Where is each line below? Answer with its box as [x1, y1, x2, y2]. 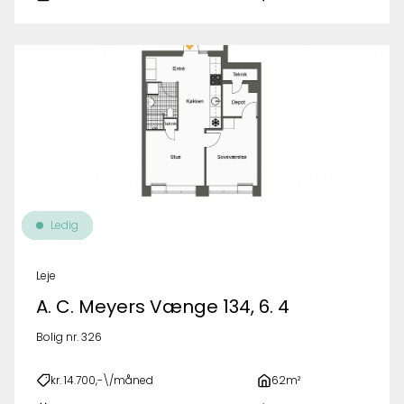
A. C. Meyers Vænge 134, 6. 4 [36, 296, 289, 317]
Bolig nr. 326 [36, 330, 102, 344]
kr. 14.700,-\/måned [50, 373, 153, 387]
